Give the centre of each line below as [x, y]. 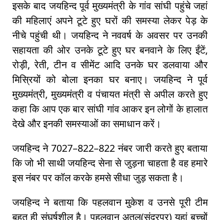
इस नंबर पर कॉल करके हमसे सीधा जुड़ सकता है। [98, 178]
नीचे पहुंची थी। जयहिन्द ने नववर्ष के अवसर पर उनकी [110, 35]
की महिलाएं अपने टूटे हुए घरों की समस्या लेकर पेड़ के [110, 21]
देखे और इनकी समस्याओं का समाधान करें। [87, 124]
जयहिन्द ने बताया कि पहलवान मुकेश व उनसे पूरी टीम [110, 202]
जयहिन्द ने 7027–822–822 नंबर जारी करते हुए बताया [110, 148]
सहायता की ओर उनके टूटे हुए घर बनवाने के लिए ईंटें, [110, 50]
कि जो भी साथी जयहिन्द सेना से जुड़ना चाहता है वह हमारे [110, 163]
